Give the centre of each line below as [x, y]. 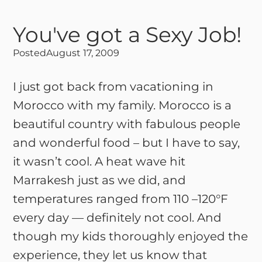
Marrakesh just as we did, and [100, 180]
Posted [30, 53]
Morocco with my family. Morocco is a [123, 105]
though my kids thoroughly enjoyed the [131, 236]
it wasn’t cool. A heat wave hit [99, 161]
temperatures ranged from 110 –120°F [121, 199]
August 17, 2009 [83, 53]
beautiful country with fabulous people [127, 124]
